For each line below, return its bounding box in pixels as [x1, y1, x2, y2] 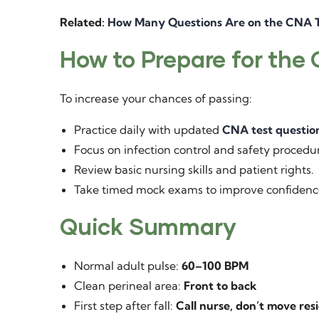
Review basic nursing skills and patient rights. [74, 162, 314, 177]
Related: [60, 15, 108, 29]
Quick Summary [60, 212, 236, 240]
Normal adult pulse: [74, 258, 182, 273]
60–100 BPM [182, 258, 249, 273]
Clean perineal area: [74, 278, 184, 293]
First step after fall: [74, 298, 176, 313]
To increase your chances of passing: [60, 91, 252, 105]
